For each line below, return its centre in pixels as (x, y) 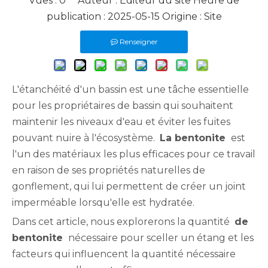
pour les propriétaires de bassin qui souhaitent (123, 106)
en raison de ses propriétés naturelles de (109, 170)
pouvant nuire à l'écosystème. (86, 138)
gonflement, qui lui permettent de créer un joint (129, 186)
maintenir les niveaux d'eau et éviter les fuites (121, 122)
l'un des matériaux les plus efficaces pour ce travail (134, 154)
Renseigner (138, 42)
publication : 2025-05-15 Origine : (125, 16)
